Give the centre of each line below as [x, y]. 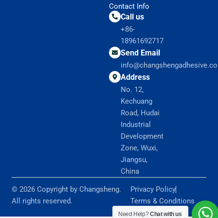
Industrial [136, 125]
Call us [132, 17]
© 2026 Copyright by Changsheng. [66, 190]
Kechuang [136, 101]
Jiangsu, [134, 160]
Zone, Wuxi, [139, 148]
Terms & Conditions [163, 201]
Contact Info [129, 7]
